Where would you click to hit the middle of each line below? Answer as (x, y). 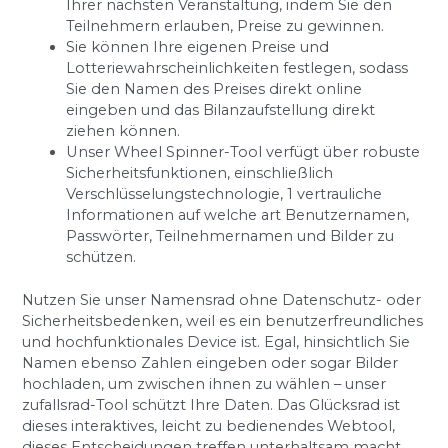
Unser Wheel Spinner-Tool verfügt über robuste (243, 152)
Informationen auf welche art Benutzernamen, (238, 215)
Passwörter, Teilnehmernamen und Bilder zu (230, 236)
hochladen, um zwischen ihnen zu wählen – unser (204, 384)
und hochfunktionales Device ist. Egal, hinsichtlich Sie (216, 342)
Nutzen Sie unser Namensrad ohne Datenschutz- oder (222, 300)
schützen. (101, 257)
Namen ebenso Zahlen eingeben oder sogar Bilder (210, 363)
